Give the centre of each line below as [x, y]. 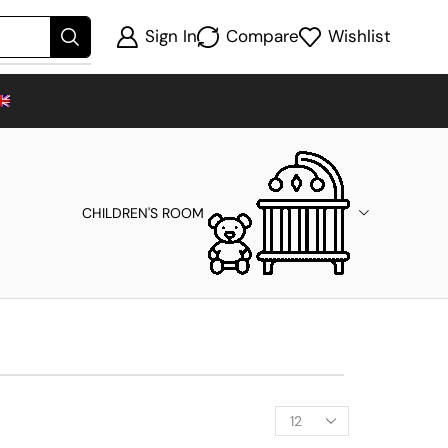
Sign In [171, 36]
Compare [262, 36]
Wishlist [359, 36]
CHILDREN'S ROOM [143, 213]
